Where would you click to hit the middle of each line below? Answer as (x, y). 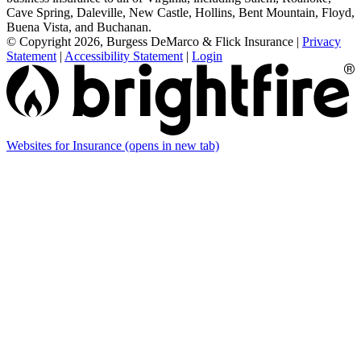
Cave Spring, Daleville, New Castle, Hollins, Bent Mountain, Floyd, (180, 12)
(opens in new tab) (172, 145)
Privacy (322, 41)
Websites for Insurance (66, 145)
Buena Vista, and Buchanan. (79, 27)
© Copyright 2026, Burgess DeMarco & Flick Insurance (150, 41)
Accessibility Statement (124, 56)
